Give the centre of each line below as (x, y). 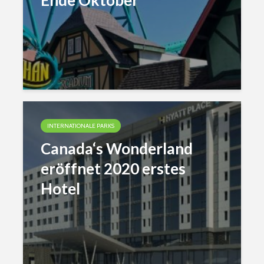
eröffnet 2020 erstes (113, 169)
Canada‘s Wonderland (117, 148)
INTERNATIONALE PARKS (81, 126)
